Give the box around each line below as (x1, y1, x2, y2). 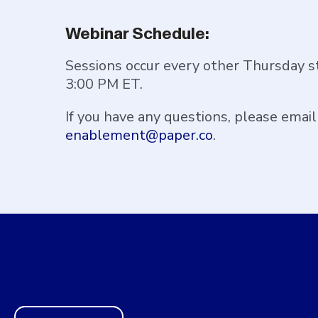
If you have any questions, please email (65, 107, 317, 126)
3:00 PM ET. (65, 75, 143, 94)
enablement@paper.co (65, 126, 213, 145)
